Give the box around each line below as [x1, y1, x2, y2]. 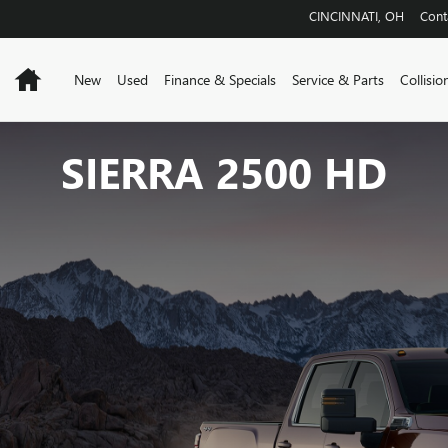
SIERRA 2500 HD [61, 143, 387, 200]
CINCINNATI [309, 7, 378, 24]
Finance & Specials [164, 69, 276, 89]
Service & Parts [292, 69, 384, 89]
